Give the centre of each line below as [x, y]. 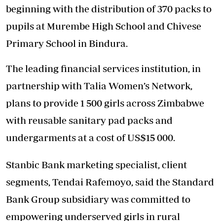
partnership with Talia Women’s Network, [99, 85]
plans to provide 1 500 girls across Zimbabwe [105, 103]
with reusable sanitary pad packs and [89, 120]
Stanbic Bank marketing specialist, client [96, 164]
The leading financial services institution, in [103, 68]
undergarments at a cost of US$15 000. [91, 137]
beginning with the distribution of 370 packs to [109, 8]
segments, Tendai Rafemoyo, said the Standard [110, 182]
